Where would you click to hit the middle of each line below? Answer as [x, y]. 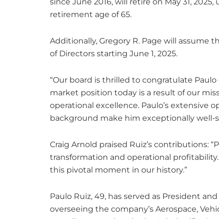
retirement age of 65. [91, 14]
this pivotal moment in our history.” [119, 170]
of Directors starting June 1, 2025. [114, 53]
